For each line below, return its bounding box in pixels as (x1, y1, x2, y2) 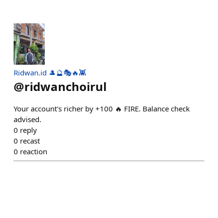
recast (20, 136, 40, 146)
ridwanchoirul (24, 78, 107, 95)
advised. (14, 114, 41, 125)
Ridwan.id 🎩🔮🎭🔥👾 (14, 68, 86, 78)
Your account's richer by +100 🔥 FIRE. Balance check (14, 104, 190, 114)
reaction (20, 146, 47, 157)
